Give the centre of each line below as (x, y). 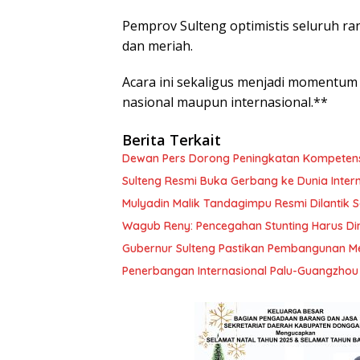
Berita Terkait (172, 139)
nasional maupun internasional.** (225, 102)
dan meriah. (157, 45)
